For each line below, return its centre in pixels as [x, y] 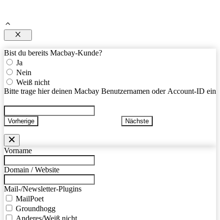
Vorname [18, 150]
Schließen [32, 42]
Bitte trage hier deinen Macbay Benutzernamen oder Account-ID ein [110, 91]
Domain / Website [32, 169]
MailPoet [30, 198]
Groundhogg [36, 208]
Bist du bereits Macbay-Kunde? [53, 53]
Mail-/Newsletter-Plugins [43, 189]
